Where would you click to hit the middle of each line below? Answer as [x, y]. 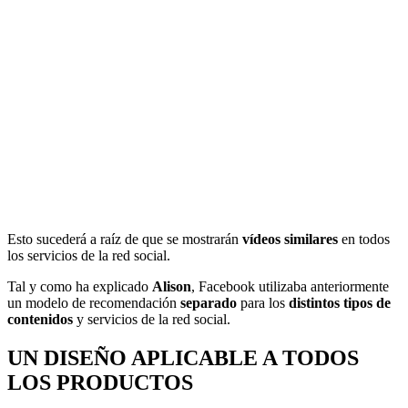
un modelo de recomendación [92, 303]
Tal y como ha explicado [80, 287]
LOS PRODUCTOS [100, 383]
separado [209, 303]
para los [265, 303]
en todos [364, 240]
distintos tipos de [340, 303]
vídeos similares [288, 240]
